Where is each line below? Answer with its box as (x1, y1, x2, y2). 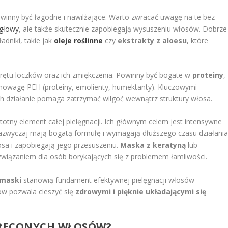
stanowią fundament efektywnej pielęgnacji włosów (21, 175, 195, 185)
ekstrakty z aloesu (118, 35, 187, 45)
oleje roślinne (54, 35, 103, 45)
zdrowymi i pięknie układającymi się (75, 186, 207, 196)
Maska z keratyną (120, 140, 186, 150)
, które (187, 35, 209, 45)
